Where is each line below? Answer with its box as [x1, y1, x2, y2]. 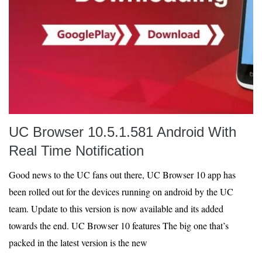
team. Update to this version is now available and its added [9, 202, 223, 215]
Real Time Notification [9, 143, 144, 158]
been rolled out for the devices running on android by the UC [9, 185, 233, 198]
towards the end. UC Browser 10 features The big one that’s [9, 219, 229, 232]
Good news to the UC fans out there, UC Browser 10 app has [9, 168, 236, 181]
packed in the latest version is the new [9, 236, 147, 249]
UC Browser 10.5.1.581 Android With [9, 124, 236, 140]
